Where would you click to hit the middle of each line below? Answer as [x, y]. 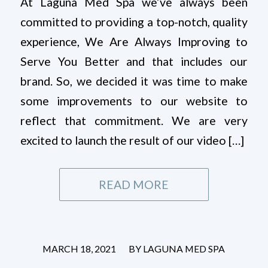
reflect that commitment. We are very [134, 121]
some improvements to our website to [134, 101]
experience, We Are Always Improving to [134, 42]
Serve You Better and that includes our [134, 62]
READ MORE [134, 185]
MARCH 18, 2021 [80, 249]
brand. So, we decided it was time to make [134, 81]
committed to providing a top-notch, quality [134, 22]
